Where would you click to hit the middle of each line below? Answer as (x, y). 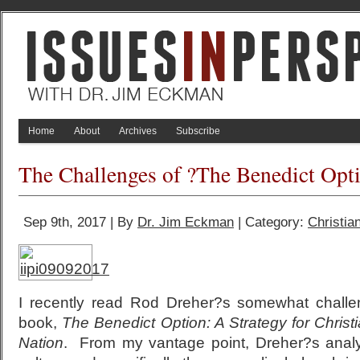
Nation (41, 343)
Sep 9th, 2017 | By (80, 222)
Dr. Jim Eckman (186, 222)
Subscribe (198, 131)
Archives (138, 131)
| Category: (271, 222)
